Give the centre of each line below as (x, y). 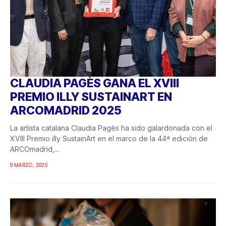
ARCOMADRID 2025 (66, 111)
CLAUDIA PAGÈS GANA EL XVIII (95, 83)
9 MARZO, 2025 (29, 165)
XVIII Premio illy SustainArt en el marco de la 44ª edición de (109, 139)
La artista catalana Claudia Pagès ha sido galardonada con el (111, 128)
